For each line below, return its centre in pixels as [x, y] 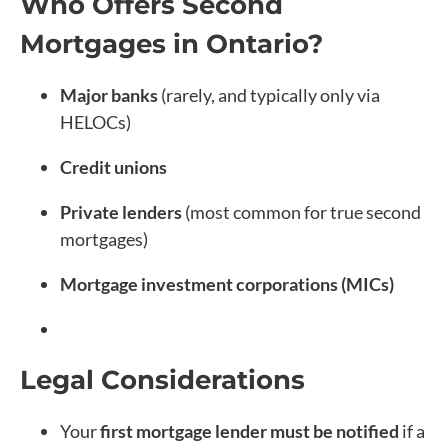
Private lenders [121, 211]
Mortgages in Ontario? [171, 43]
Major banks [109, 94]
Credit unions [113, 166]
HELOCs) [95, 121]
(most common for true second [301, 211]
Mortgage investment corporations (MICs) [227, 283]
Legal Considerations [162, 379]
